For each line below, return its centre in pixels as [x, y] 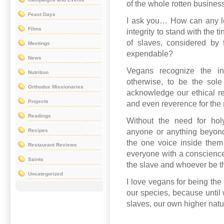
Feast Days [42, 14]
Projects [38, 101]
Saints [36, 159]
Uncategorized [45, 173]
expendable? [150, 54]
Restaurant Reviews [52, 144]
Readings [39, 115]
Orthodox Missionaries [56, 86]
